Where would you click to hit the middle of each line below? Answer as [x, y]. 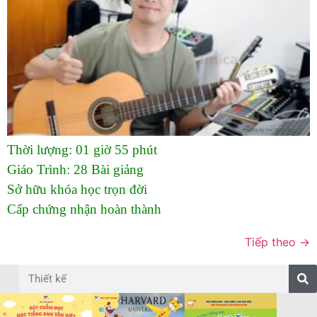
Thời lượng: [41, 149]
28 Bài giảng [109, 169]
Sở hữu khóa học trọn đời [77, 189]
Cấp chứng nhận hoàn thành [84, 209]
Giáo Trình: [40, 169]
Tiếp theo [272, 242]
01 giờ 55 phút [116, 149]
